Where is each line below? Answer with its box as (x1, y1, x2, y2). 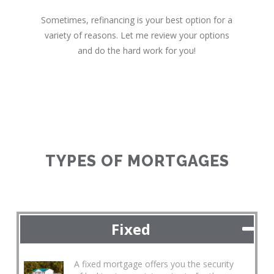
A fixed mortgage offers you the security (73, 257, 234, 270)
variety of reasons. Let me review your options (44, 29, 229, 41)
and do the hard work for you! (78, 44, 196, 56)
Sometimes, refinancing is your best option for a (41, 13, 233, 26)
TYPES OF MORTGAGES (45, 151, 229, 170)
